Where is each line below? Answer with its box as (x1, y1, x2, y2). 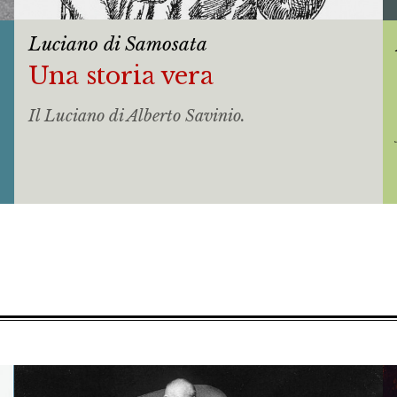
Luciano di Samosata (27, 33, 207, 57)
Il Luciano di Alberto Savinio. (27, 106, 245, 127)
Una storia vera (27, 60, 214, 90)
